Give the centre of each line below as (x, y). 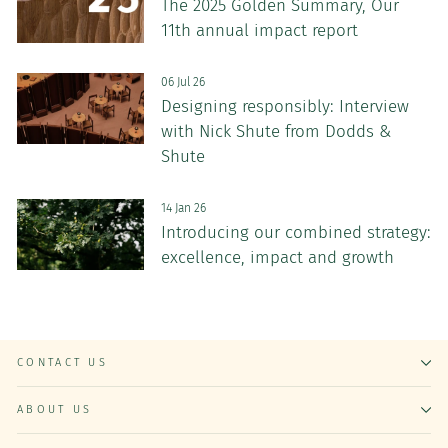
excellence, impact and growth (277, 257)
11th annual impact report (259, 30)
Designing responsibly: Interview (284, 106)
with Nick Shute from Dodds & (275, 131)
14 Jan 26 (183, 207)
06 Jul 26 (182, 81)
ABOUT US (55, 409)
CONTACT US (63, 362)
